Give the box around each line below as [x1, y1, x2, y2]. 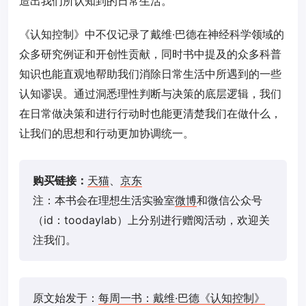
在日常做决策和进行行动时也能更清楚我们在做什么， [19, 107, 281, 120]
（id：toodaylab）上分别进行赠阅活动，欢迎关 [33, 213, 270, 227]
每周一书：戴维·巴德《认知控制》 [98, 291, 265, 305]
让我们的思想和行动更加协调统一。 [19, 126, 194, 140]
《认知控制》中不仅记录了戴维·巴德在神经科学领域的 [19, 27, 284, 41]
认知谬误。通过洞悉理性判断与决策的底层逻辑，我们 [19, 87, 281, 100]
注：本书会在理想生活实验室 [33, 193, 175, 207]
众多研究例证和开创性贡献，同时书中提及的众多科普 [19, 47, 281, 61]
